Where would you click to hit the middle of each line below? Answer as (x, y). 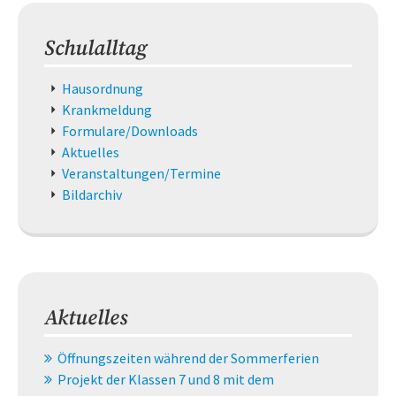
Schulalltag (95, 49)
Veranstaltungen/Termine (141, 174)
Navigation (77, 88)
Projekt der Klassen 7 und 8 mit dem (166, 380)
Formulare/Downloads (130, 131)
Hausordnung (103, 89)
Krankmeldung (107, 110)
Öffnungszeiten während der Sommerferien (188, 358)
